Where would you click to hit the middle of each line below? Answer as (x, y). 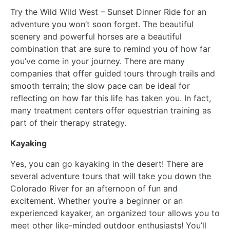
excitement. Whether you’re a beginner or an (97, 200)
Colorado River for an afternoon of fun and (94, 188)
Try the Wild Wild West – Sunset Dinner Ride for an (108, 12)
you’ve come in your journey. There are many (98, 61)
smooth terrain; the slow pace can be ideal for (100, 85)
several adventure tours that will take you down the (111, 176)
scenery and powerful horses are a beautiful (96, 36)
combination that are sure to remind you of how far (110, 49)
